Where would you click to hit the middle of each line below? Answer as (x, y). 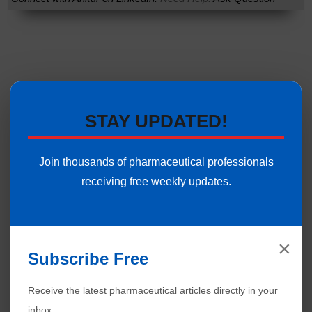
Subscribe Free (88, 258)
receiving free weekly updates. (156, 181)
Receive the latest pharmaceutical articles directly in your (153, 290)
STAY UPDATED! (156, 121)
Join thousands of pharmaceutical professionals (156, 162)
